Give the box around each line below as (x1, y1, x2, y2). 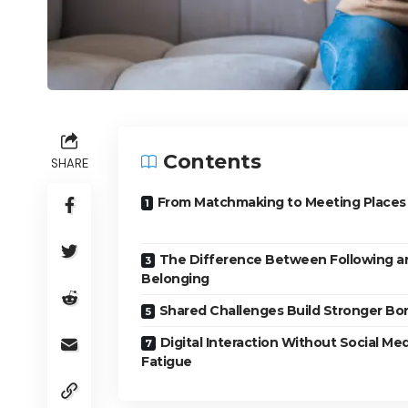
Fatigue (141, 353, 192, 371)
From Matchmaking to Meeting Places (157, 194, 406, 211)
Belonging (141, 270, 209, 288)
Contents (163, 149, 260, 175)
